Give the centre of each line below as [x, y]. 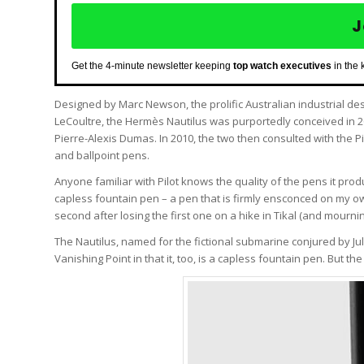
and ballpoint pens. [102, 155]
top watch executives [282, 66]
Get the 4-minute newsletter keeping [152, 66]
